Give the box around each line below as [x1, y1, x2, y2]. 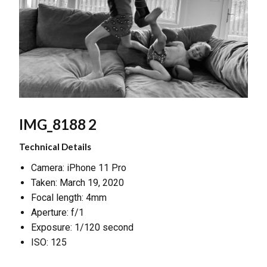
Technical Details [19, 141, 91, 152]
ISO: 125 [31, 236, 67, 248]
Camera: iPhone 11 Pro [31, 162, 126, 173]
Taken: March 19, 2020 [31, 176, 124, 188]
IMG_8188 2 [19, 115, 97, 133]
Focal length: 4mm [31, 191, 107, 203]
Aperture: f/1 [31, 206, 84, 218]
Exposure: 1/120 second [31, 221, 133, 233]
